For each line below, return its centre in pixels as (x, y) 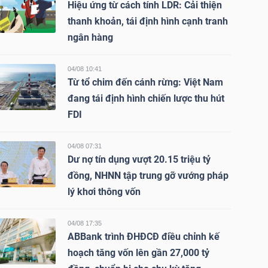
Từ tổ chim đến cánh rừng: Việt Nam (145, 82)
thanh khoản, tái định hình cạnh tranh (147, 21)
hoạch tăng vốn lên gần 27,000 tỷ (138, 253)
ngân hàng (90, 37)
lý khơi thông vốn (104, 192)
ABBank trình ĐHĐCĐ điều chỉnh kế (143, 237)
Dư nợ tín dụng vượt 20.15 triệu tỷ (139, 159)
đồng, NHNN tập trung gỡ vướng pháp (148, 176)
